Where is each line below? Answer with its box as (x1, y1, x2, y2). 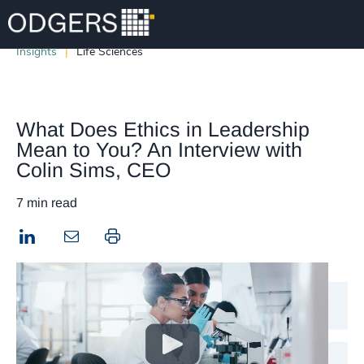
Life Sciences (76, 45, 143, 58)
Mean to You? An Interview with (16, 138, 302, 161)
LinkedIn (38, 228, 88, 242)
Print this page (119, 230, 203, 243)
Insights (16, 45, 57, 58)
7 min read (16, 196, 77, 210)
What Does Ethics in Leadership (16, 118, 310, 141)
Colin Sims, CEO (16, 158, 171, 181)
